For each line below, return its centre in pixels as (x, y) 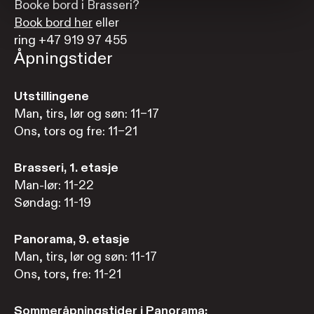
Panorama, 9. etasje (72, 239)
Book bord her (53, 23)
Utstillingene (52, 96)
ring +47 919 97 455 (70, 40)
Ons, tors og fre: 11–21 (76, 131)
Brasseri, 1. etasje (66, 168)
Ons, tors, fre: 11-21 (68, 274)
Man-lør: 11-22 (54, 185)
